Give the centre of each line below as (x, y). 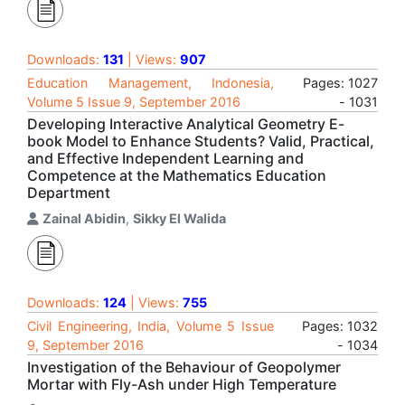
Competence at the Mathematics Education (177, 175)
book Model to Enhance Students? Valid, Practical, (201, 141)
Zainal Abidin (84, 218)
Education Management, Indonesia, (151, 83)
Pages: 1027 (340, 83)
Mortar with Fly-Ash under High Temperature (182, 384)
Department (69, 193)
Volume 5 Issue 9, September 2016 (134, 102)
